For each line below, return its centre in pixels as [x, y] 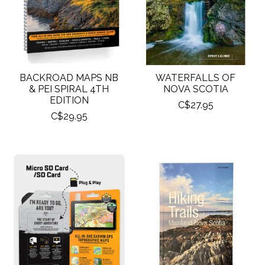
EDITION [69, 100]
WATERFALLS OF [196, 77]
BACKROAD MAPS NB [69, 77]
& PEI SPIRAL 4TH [69, 89]
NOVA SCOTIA [195, 89]
